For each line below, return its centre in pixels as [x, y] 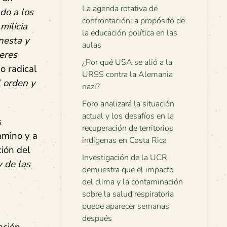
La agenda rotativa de [120, 9]
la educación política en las [130, 33]
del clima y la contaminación [133, 182]
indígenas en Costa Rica [124, 140]
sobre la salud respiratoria [128, 194]
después [97, 218]
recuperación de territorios [128, 128]
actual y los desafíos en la [128, 116]
